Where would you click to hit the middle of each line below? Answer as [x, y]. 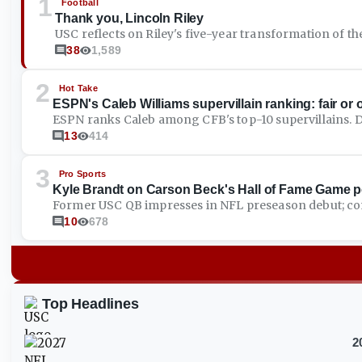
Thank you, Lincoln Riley [130, 18]
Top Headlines [90, 304]
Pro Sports [83, 174]
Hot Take [78, 88]
